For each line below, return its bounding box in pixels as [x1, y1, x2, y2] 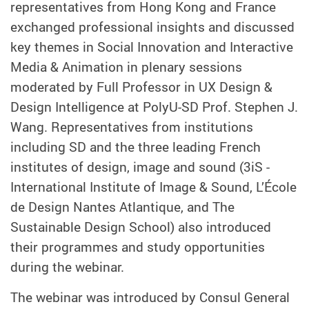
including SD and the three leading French [10, 137, 261, 156]
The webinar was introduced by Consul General [10, 288, 290, 306]
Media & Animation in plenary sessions [10, 57, 242, 76]
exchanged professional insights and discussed [10, 17, 295, 36]
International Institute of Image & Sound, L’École [10, 177, 297, 196]
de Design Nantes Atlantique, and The [10, 197, 235, 216]
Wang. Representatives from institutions [10, 117, 253, 136]
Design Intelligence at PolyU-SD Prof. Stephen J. [10, 97, 298, 116]
